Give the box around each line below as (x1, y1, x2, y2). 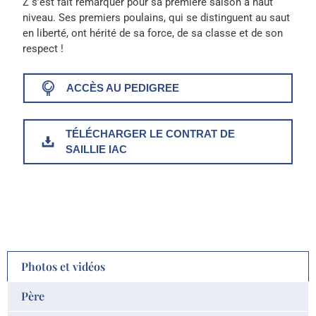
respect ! (23, 42, 64, 56)
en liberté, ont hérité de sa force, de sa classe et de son (23, 27, 284, 40)
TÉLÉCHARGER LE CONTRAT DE (66, 128, 236, 140)
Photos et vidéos (21, 258, 106, 274)
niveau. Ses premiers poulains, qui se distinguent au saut (23, 11, 291, 25)
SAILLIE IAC (66, 143, 128, 156)
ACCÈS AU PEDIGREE (66, 81, 180, 94)
